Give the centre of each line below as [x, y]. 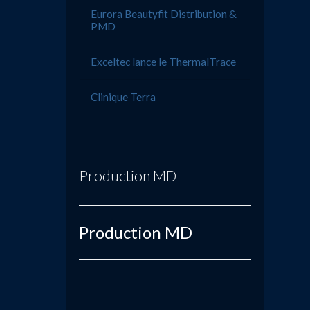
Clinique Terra [124, 97]
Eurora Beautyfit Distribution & [164, 14]
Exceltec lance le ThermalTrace [164, 62]
